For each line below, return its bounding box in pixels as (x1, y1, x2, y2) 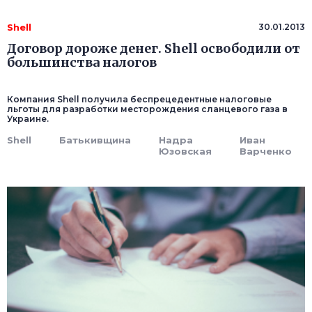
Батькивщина (59, 134, 131, 146)
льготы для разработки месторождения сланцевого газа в (7, 104, 288, 115)
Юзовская (159, 146, 212, 157)
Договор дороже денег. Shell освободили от (7, 40, 300, 57)
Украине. (7, 114, 49, 125)
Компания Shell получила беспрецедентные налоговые (7, 94, 272, 105)
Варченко (240, 146, 292, 157)
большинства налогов (7, 54, 157, 71)
